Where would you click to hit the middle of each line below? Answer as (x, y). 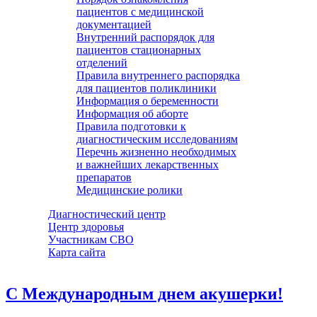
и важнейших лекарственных (148, 165)
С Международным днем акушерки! (144, 293)
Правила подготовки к (131, 126)
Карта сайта (77, 252)
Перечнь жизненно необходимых (156, 152)
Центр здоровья (86, 227)
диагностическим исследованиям (157, 139)
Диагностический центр (107, 214)
